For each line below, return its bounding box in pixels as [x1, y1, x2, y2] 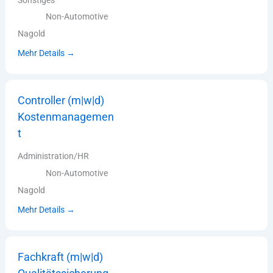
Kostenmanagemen [18, 110, 115, 124]
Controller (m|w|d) [18, 94, 105, 107]
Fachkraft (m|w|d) [18, 250, 104, 263]
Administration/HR [18, 151, 90, 161]
